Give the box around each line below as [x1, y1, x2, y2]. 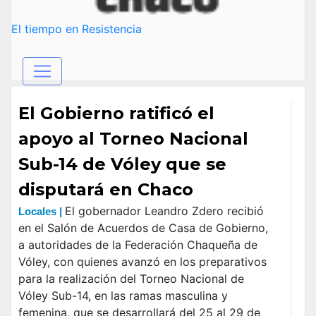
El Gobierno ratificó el [18, 102, 214, 123]
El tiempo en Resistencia [11, 21, 142, 36]
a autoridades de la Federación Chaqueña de [18, 237, 257, 252]
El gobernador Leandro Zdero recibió [65, 203, 264, 218]
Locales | [18, 205, 65, 217]
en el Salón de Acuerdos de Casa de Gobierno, [18, 220, 268, 235]
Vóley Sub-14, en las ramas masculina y [18, 288, 228, 303]
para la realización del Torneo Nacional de [18, 271, 244, 286]
